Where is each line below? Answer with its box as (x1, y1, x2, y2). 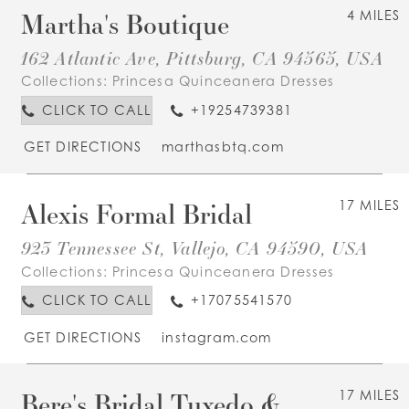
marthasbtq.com (162, 139, 284, 155)
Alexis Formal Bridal (20, 196, 252, 232)
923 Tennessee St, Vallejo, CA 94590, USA (20, 236, 369, 260)
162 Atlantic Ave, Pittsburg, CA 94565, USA (20, 46, 383, 70)
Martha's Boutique (20, 5, 229, 41)
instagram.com (162, 329, 272, 345)
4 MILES (347, 6, 401, 23)
